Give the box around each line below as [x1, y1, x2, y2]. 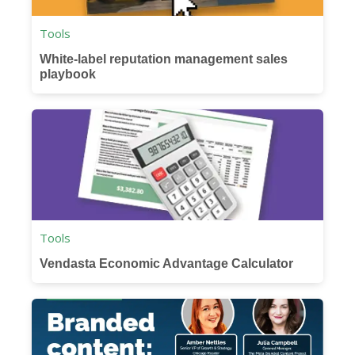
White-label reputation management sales [40, 52, 288, 66]
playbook [40, 67, 97, 81]
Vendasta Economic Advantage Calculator [40, 256, 294, 270]
